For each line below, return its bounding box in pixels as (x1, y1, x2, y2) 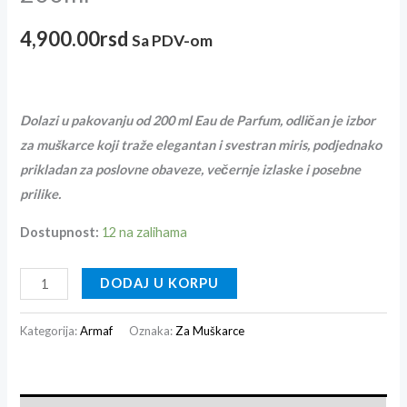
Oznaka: (129, 323, 176, 338)
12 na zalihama (102, 224, 188, 241)
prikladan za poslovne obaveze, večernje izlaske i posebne (20, 162, 362, 178)
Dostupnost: (20, 224, 100, 241)
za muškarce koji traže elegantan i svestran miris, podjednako (20, 137, 382, 154)
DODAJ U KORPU (100, 274, 219, 291)
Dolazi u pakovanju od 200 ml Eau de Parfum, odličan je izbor (20, 113, 376, 129)
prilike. (20, 186, 62, 203)
